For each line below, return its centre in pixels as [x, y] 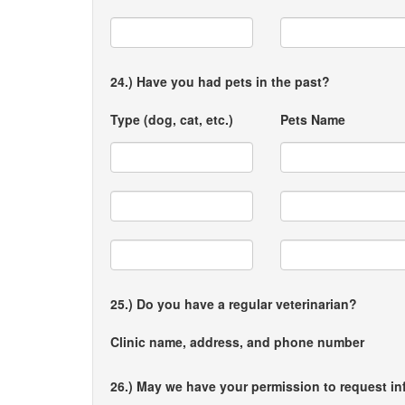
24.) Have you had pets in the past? [220, 81]
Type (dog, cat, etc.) [172, 119]
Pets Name [313, 119]
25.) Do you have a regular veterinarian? [234, 304]
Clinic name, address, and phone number [237, 342]
